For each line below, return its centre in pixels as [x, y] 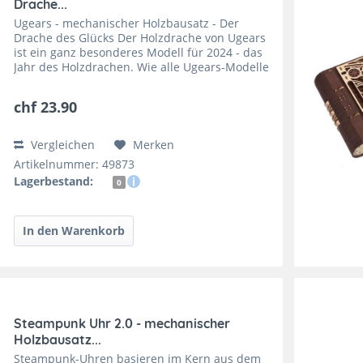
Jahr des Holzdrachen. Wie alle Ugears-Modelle [142, 66]
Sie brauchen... [55, 96]
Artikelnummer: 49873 [75, 164]
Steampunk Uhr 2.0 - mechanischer [122, 324]
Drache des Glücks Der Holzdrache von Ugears [140, 37]
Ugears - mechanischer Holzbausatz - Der [127, 23]
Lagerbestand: [54, 181]
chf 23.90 [46, 107]
